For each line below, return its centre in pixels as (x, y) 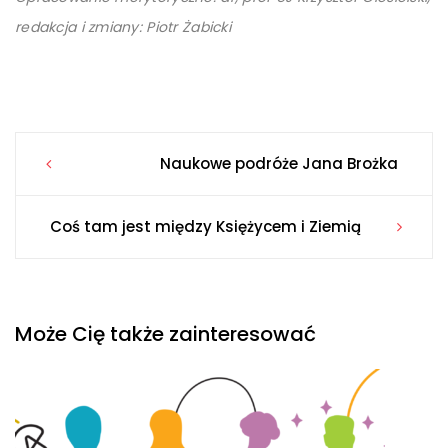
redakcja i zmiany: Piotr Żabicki (123, 27)
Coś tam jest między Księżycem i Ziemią (206, 227)
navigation (119, 233)
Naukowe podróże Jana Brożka (278, 164)
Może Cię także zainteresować (165, 334)
